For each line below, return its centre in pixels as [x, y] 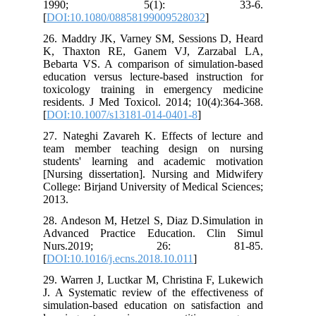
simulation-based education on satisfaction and [162, 305]
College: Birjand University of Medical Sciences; [162, 186]
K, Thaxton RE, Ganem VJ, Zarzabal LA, [162, 51]
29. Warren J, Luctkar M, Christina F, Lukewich [162, 279]
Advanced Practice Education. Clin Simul [162, 233]
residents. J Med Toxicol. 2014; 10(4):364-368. [162, 102]
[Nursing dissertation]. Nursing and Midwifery [162, 174]
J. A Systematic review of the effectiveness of [162, 292]
